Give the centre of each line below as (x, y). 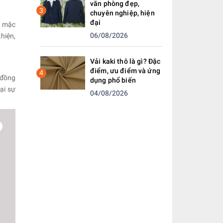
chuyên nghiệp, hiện (122, 13)
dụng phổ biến (113, 80)
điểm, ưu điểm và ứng (125, 71)
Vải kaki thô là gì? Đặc (125, 61)
